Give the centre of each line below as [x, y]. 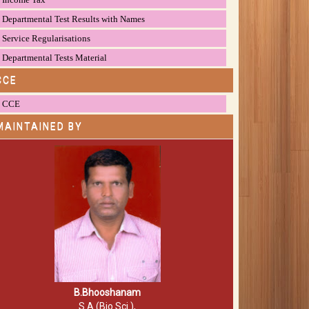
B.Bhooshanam [108, 293]
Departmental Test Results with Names [74, 19]
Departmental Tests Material [55, 57]
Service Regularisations [47, 38]
